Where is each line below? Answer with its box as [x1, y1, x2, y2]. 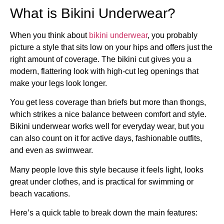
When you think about [10, 30, 89, 39]
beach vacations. [10, 189, 70, 198]
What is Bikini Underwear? [10, 5, 175, 21]
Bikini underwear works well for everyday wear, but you [10, 122, 204, 131]
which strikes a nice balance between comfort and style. [10, 110, 206, 119]
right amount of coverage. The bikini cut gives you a [10, 54, 191, 63]
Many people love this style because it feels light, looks [10, 165, 203, 174]
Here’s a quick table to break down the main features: [10, 208, 197, 217]
